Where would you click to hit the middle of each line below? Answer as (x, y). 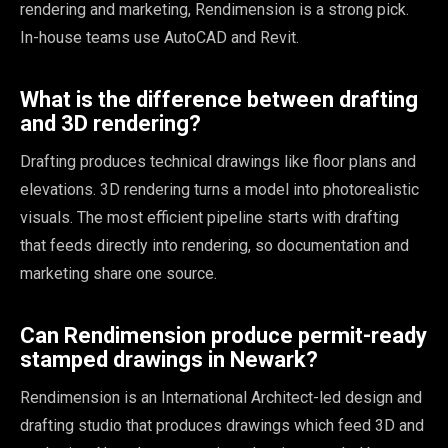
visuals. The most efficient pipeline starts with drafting (209, 217)
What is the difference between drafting (219, 99)
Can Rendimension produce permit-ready (223, 335)
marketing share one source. (118, 273)
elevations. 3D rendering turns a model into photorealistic (219, 189)
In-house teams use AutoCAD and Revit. (159, 37)
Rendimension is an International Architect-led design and (221, 397)
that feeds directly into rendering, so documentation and (214, 245)
